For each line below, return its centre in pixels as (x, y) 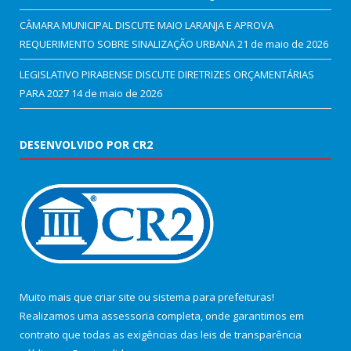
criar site (115, 297)
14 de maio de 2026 (117, 93)
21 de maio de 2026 (283, 43)
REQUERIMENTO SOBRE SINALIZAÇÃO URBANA (127, 43)
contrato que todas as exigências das (110, 334)
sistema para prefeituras (212, 297)
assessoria (128, 315)
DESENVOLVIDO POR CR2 (86, 144)
